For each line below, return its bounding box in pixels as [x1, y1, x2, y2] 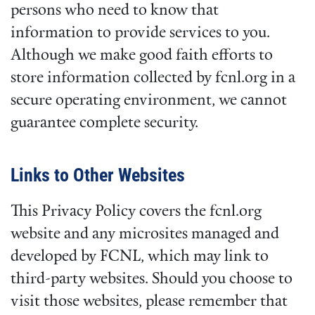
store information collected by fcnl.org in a [11, 70, 295, 86]
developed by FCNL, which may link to [11, 248, 269, 265]
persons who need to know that [11, 2, 219, 19]
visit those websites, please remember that [11, 293, 288, 310]
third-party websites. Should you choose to [11, 271, 292, 288]
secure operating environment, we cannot [11, 92, 287, 109]
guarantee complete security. [11, 115, 198, 131]
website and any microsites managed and [11, 226, 279, 243]
